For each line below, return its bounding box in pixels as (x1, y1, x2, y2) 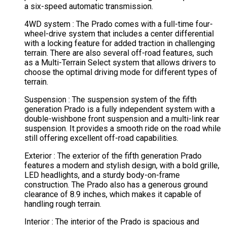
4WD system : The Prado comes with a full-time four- (24, 19, 213, 29)
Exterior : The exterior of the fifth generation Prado (24, 151, 202, 161)
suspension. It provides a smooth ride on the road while (24, 124, 221, 134)
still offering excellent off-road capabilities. (24, 133, 178, 143)
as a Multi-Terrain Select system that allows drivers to (24, 58, 216, 68)
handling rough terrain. (24, 199, 101, 209)
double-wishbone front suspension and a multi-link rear (24, 114, 219, 124)
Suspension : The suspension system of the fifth (24, 95, 197, 105)
